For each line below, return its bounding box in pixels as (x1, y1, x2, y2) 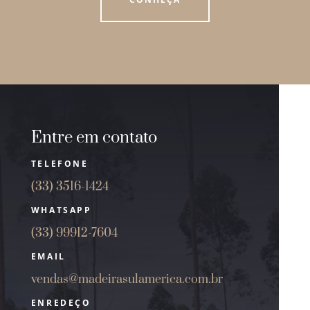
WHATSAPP (30, 203, 92, 216)
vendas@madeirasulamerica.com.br (30, 271, 223, 287)
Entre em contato (30, 127, 157, 148)
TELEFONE (30, 157, 89, 170)
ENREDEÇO (30, 296, 91, 309)
